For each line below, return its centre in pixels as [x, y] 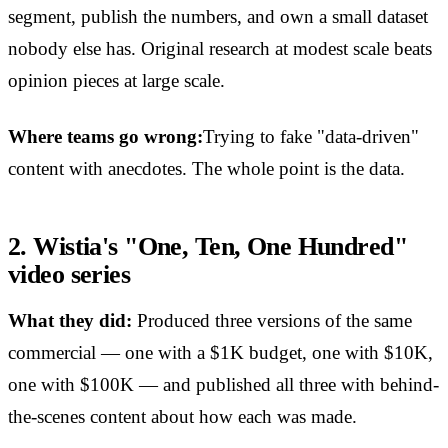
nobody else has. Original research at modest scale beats [220, 49]
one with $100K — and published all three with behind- [223, 385]
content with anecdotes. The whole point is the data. [206, 169]
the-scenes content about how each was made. [182, 417]
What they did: [70, 321]
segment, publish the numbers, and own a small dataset [218, 17]
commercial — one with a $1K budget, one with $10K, [220, 353]
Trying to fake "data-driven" [311, 137]
